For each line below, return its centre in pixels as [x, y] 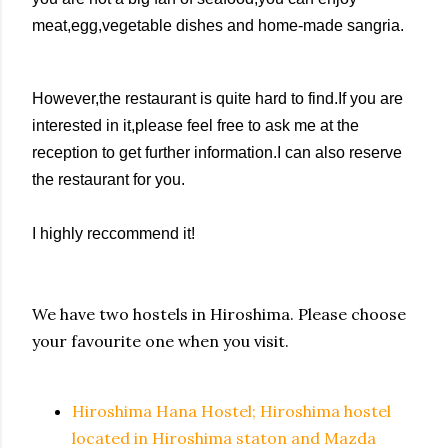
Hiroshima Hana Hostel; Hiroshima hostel [231, 411]
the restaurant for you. [108, 179]
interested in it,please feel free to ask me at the [195, 125]
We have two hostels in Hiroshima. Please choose [219, 314]
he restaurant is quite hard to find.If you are [253, 98]
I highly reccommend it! [113, 233]
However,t [67, 98]
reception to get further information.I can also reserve [217, 152]
